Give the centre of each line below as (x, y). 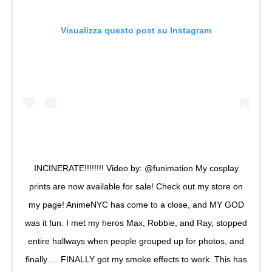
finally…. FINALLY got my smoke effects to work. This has (136, 260)
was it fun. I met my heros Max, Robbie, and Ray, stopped (136, 223)
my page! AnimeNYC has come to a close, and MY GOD (136, 205)
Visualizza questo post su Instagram (136, 31)
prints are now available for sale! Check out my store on (136, 187)
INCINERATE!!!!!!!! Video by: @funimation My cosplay (136, 168)
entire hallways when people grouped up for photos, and (136, 241)
